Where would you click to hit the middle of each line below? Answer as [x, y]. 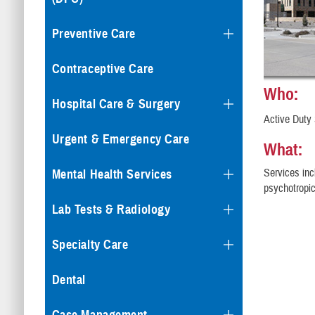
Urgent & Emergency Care [121, 139]
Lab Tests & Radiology [111, 210]
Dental [69, 280]
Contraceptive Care [103, 69]
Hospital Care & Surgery [116, 104]
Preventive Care [94, 34]
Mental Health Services [112, 174]
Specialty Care [90, 245]
